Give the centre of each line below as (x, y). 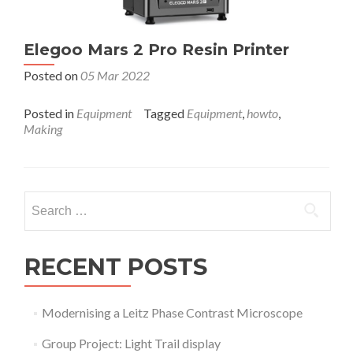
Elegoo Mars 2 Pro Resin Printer (156, 50)
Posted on (52, 75)
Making (43, 129)
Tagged (165, 113)
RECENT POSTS (116, 267)
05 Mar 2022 (115, 75)
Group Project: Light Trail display (131, 343)
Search (42, 200)
